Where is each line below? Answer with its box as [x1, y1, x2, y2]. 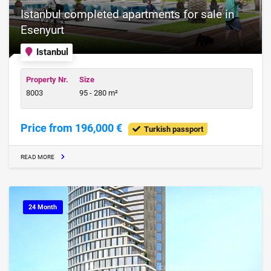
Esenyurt [21, 23, 64, 38]
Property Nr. [26, 74, 68, 84]
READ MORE [21, 153, 54, 162]
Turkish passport [140, 125, 203, 134]
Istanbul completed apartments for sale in [21, 7, 234, 22]
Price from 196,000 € [21, 122, 122, 135]
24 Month [28, 202, 57, 211]
